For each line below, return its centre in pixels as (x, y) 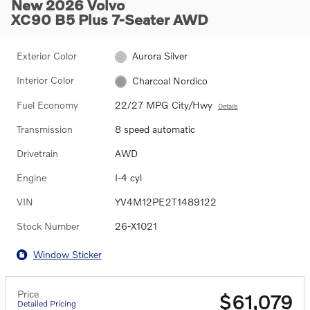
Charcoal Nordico (170, 80)
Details (228, 106)
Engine (31, 177)
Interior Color (45, 80)
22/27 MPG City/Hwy (163, 104)
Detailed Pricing (47, 303)
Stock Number (48, 226)
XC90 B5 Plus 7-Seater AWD (110, 19)
